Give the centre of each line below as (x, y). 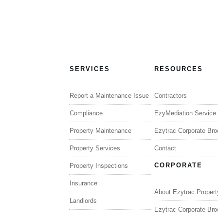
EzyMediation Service (185, 113)
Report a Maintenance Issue (109, 95)
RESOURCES (178, 69)
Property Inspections (99, 165)
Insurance (83, 183)
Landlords (83, 200)
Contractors (170, 95)
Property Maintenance (100, 130)
